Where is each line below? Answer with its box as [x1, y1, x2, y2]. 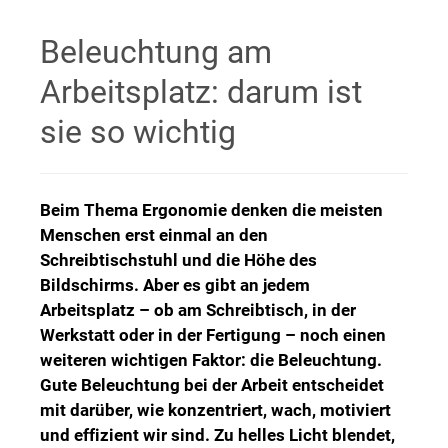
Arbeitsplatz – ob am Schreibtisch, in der [40, 299, 356, 320]
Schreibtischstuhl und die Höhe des [40, 249, 317, 270]
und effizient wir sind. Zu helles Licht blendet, [40, 424, 395, 445]
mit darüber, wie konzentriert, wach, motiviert [40, 399, 391, 420]
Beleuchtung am [40, 33, 272, 71]
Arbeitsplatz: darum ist [40, 73, 362, 111]
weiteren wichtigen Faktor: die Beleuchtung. [40, 349, 382, 370]
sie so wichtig [40, 113, 236, 151]
